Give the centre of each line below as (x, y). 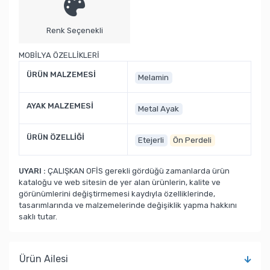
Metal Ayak (159, 109)
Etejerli (151, 140)
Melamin (154, 77)
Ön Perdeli (193, 140)
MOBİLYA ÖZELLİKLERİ (59, 55)
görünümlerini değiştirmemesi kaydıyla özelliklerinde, (117, 194)
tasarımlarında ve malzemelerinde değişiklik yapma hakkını (128, 206)
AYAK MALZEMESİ (60, 106)
